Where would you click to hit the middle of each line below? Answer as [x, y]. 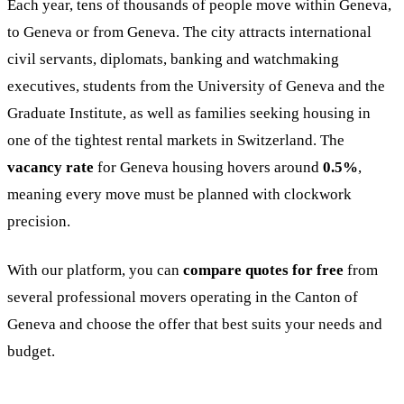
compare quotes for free [263, 270]
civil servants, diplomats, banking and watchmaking [173, 59]
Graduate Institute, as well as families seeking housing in [189, 113]
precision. [39, 221]
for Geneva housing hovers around [208, 167]
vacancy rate [50, 167]
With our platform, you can [95, 270]
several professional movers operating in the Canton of [183, 297]
